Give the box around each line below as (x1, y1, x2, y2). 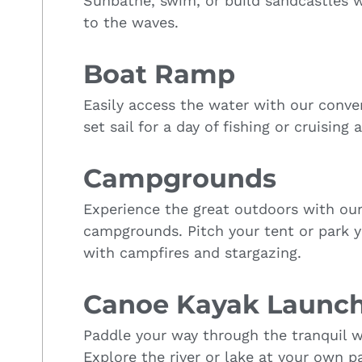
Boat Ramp (83, 57, 235, 90)
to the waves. (83, 13, 179, 31)
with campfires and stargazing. (83, 243, 301, 261)
